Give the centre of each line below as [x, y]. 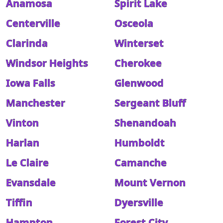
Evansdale [31, 182]
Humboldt [140, 143]
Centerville [33, 23]
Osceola [134, 23]
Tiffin [19, 202]
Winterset [139, 43]
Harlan [23, 143]
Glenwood [139, 83]
